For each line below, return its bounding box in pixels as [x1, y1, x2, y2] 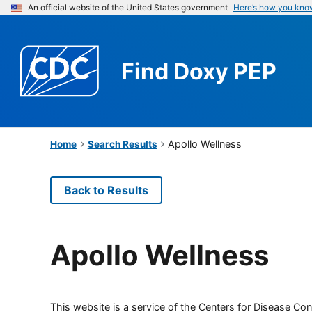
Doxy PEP [173, 57, 276, 85]
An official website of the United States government [28, 2, 228, 13]
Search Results [87, 138, 157, 150]
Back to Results [64, 182, 148, 197]
